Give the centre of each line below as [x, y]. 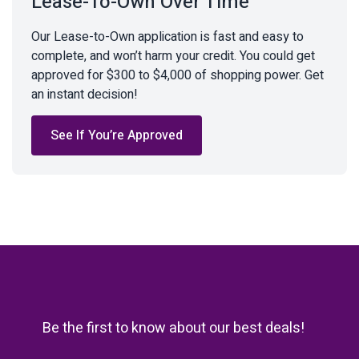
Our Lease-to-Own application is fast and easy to [167, 37]
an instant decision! [85, 95]
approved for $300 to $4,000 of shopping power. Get [177, 76]
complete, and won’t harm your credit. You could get [173, 56]
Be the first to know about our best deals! [173, 329]
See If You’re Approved [117, 136]
